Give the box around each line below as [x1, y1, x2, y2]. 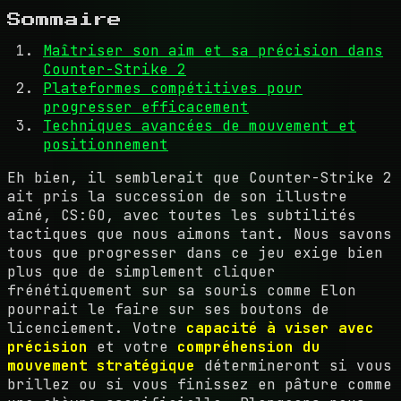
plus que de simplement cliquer [7, 261, 276, 281]
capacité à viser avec [186, 318, 374, 337]
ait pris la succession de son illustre [7, 186, 347, 206]
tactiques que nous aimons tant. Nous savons [7, 224, 392, 243]
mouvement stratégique [7, 355, 195, 375]
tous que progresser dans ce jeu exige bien [7, 243, 383, 262]
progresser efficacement [43, 97, 249, 116]
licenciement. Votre [7, 318, 186, 337]
